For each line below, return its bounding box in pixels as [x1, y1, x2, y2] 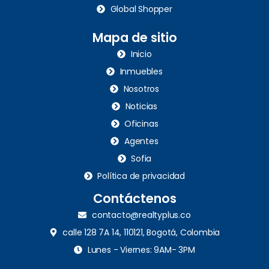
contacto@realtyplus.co [91, 208, 191, 221]
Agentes [124, 134, 159, 147]
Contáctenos [92, 189, 177, 207]
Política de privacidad [97, 169, 186, 182]
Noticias [125, 100, 157, 112]
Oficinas [124, 117, 159, 130]
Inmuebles [119, 65, 163, 77]
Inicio [130, 47, 152, 60]
